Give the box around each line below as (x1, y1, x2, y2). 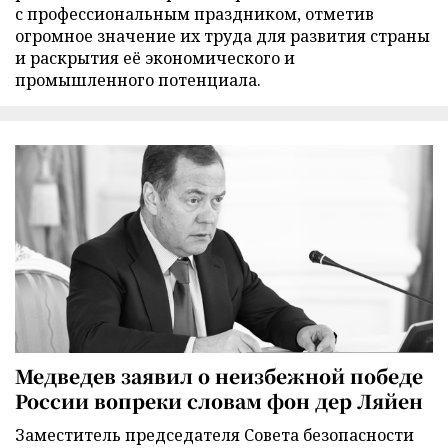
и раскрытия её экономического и (15, 47, 295, 70)
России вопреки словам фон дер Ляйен (15, 386, 423, 414)
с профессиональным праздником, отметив (15, 3, 374, 26)
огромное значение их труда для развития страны (15, 25, 430, 48)
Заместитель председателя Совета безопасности (15, 423, 414, 446)
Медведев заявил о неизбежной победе (15, 361, 423, 389)
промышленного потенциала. (15, 69, 261, 92)
